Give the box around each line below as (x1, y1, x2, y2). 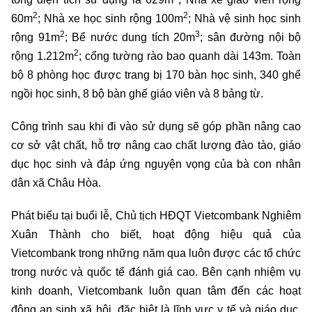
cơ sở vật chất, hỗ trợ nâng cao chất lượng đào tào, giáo (11, 139, 301, 151)
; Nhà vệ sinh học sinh (188, 12, 301, 24)
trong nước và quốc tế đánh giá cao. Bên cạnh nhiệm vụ (11, 265, 301, 278)
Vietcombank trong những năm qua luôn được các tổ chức (11, 247, 301, 259)
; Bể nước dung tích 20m (64, 31, 195, 43)
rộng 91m (11, 31, 60, 43)
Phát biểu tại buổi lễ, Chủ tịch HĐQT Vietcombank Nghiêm (11, 209, 301, 221)
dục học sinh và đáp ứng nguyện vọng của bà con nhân (11, 157, 301, 170)
